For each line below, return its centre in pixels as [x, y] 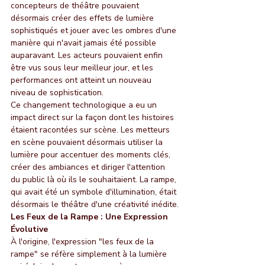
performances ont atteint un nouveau [82, 80]
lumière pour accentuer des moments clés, [92, 154]
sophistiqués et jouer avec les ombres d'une [95, 30]
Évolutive [29, 229]
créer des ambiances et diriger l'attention [89, 167]
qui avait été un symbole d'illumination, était [95, 192]
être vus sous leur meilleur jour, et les [83, 67]
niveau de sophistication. [57, 92]
